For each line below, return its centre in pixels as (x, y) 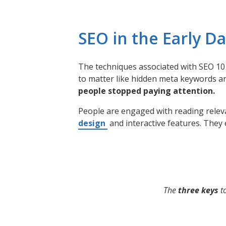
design (92, 123)
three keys (198, 190)
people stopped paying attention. (147, 91)
